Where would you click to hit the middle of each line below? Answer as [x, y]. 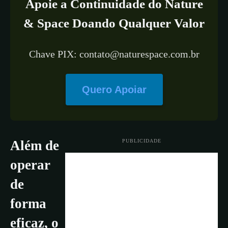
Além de [35, 146]
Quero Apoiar [114, 90]
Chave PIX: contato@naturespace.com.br [114, 54]
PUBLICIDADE [141, 140]
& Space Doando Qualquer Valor [114, 23]
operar [30, 165]
